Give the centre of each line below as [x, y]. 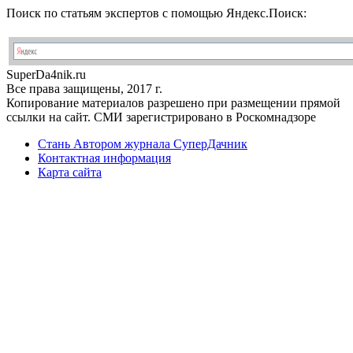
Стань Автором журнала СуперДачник [143, 144]
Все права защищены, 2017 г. [84, 89]
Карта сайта [70, 173]
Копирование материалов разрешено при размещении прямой [173, 103]
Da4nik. [56, 75]
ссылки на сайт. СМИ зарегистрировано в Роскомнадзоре [161, 117]
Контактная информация [104, 158]
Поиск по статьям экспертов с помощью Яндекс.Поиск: [156, 13]
